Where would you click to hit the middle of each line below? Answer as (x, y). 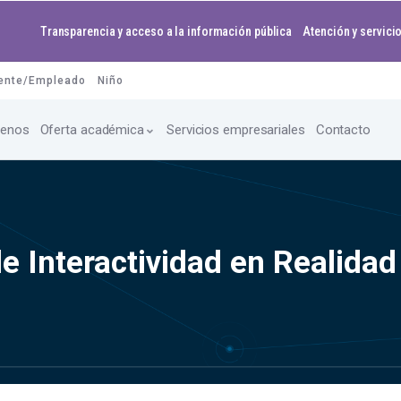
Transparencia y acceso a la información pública (166, 31)
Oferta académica (92, 130)
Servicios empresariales (236, 130)
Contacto (343, 130)
